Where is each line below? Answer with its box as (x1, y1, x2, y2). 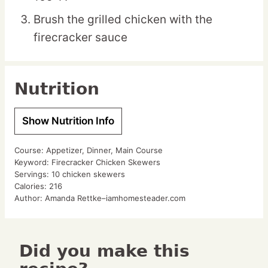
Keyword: (14, 157, 51, 167)
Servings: (14, 169, 51, 179)
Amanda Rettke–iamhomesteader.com (45, 193, 185, 203)
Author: (14, 193, 45, 203)
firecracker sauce (33, 30, 127, 44)
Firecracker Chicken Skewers (51, 157, 160, 167)
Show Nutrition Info (22, 114, 114, 127)
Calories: (14, 181, 49, 191)
